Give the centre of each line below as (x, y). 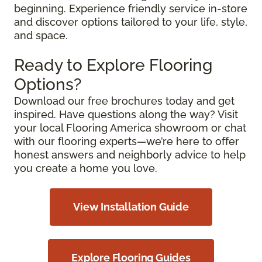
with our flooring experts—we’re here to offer (127, 142)
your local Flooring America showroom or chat (130, 128)
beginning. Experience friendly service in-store (131, 9)
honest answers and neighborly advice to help (130, 155)
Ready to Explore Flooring (113, 65)
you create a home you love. (86, 168)
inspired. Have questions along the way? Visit (126, 115)
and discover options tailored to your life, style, (131, 22)
